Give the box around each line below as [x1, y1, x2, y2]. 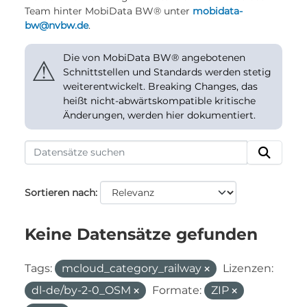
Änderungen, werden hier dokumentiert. [63, 109, 256, 121]
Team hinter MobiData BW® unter [25, 5, 193, 17]
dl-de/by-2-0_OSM [32, 284, 134, 297]
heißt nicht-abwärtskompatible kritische [63, 95, 256, 107]
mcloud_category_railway [62, 262, 204, 275]
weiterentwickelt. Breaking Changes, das [63, 80, 258, 93]
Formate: [152, 284, 201, 297]
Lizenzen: [223, 262, 273, 275]
